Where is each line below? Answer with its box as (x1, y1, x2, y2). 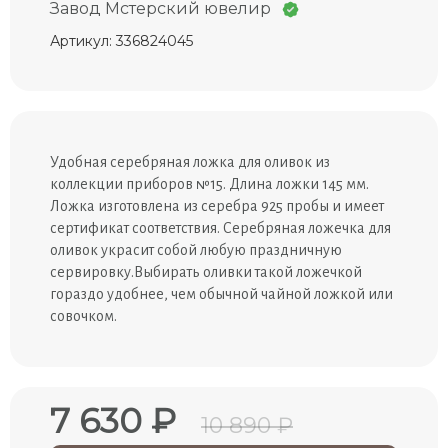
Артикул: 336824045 (50, 32, 193, 51)
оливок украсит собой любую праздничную (50, 242, 342, 259)
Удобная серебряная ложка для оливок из (50, 154, 330, 171)
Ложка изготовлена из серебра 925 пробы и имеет (50, 198, 384, 215)
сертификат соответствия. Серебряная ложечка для (50, 220, 391, 237)
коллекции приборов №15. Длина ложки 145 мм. (50, 176, 369, 193)
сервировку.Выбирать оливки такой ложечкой (50, 264, 362, 281)
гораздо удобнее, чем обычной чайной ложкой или (50, 286, 393, 303)
